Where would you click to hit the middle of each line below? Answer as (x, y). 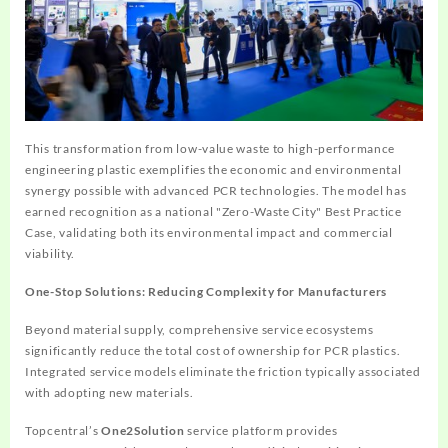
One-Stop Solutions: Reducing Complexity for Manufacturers (206, 292)
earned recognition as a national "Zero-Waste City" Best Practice (213, 212)
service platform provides (261, 431)
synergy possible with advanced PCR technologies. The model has (216, 191)
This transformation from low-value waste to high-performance (210, 149)
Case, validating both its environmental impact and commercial (209, 233)
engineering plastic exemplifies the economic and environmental (213, 170)
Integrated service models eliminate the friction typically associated (223, 372)
